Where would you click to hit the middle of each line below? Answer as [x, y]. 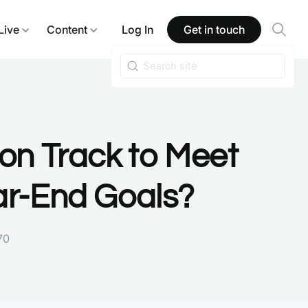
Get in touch [214, 29]
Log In [137, 29]
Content [67, 29]
